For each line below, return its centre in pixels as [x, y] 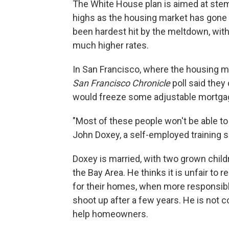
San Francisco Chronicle [121, 83]
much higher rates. [111, 45]
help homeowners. [110, 214]
